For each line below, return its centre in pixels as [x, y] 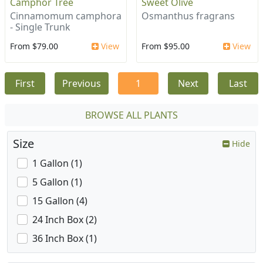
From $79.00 [34, 46]
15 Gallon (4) [60, 201]
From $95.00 [166, 46]
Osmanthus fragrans [188, 16]
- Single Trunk [40, 27]
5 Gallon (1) [57, 182]
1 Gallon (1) [57, 163]
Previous [82, 84]
